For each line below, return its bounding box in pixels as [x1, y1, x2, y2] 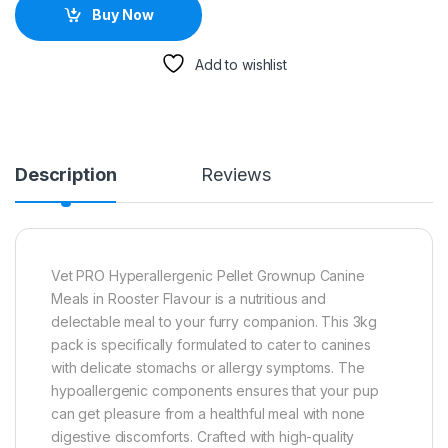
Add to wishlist [194, 55, 287, 73]
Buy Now [91, 6, 154, 24]
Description [15, 163, 117, 185]
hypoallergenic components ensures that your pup [51, 381, 379, 399]
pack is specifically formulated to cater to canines [51, 335, 371, 353]
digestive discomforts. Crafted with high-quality [51, 427, 355, 445]
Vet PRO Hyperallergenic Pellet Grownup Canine [51, 266, 365, 284]
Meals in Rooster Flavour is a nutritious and [51, 289, 326, 307]
